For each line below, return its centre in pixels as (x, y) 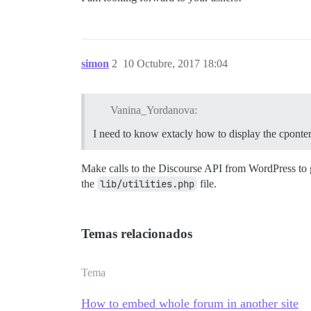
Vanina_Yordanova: (153, 110)
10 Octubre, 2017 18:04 (175, 64)
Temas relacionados (137, 233)
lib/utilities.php (147, 184)
